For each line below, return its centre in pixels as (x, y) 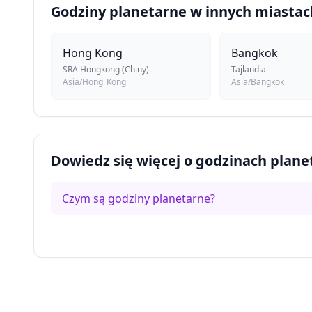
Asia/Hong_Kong (94, 82)
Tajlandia (249, 69)
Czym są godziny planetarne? (139, 198)
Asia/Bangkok (258, 82)
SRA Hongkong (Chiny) (106, 69)
